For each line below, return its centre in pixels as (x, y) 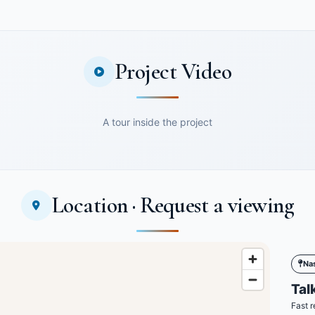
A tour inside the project (157, 122)
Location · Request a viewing (173, 205)
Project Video (173, 71)
